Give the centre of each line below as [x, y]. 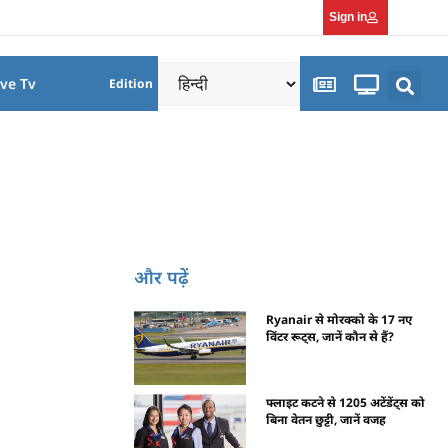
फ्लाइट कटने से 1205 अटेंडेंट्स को [346, 402]
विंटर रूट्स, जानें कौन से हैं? [330, 336]
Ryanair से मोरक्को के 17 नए [339, 319]
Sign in [347, 17]
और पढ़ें [162, 276]
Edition [131, 83]
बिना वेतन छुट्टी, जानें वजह [326, 419]
